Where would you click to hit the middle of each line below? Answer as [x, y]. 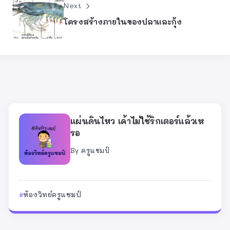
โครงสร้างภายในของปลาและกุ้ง [123, 21]
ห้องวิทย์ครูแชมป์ [52, 194]
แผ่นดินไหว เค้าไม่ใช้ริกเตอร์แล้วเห [137, 121]
